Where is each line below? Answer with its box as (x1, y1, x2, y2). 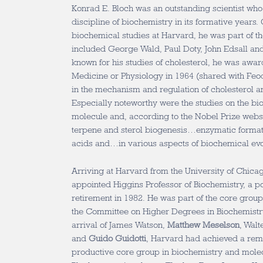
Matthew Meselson (167, 220, 240, 230)
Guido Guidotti (89, 234, 146, 243)
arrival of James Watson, (72, 220, 167, 230)
